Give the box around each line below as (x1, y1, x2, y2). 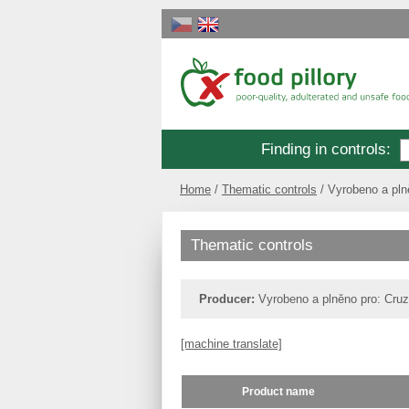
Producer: (199, 291, 255, 306)
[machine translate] (181, 336, 282, 351)
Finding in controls (261, 141, 386, 158)
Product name (242, 384, 315, 397)
